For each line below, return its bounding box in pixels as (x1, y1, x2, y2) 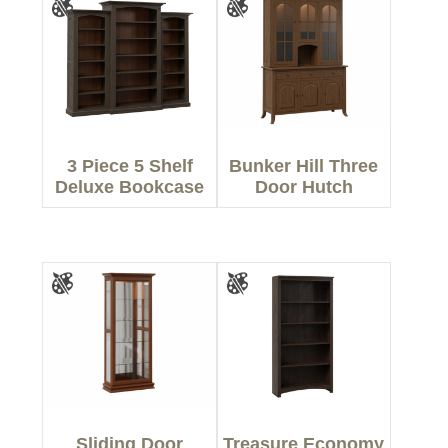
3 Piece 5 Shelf (66, 156, 193, 177)
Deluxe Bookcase (55, 177, 205, 198)
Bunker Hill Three (229, 156, 379, 177)
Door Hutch (254, 177, 353, 198)
